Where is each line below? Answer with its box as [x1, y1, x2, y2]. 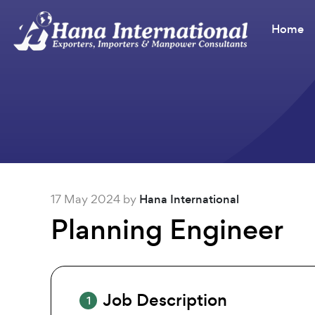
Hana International [139, 191, 239, 207]
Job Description [103, 288, 227, 311]
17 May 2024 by [51, 191, 139, 207]
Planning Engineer [51, 210, 283, 249]
